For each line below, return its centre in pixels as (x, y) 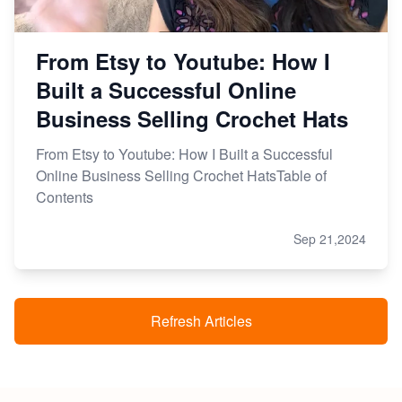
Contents (65, 197)
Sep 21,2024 (330, 238)
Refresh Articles (201, 320)
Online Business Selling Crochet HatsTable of (181, 175)
